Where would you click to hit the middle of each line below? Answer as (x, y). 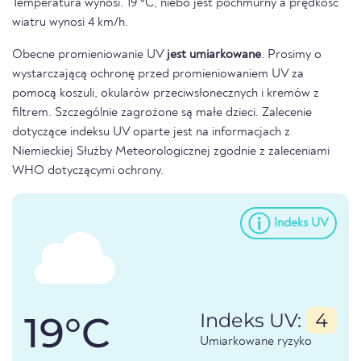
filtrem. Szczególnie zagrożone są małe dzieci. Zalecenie (162, 113)
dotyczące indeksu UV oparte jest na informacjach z (151, 133)
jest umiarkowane (214, 55)
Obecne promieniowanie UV (89, 55)
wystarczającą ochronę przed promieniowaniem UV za (158, 75)
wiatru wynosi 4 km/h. (70, 23)
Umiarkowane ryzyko (256, 342)
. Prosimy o (291, 55)
